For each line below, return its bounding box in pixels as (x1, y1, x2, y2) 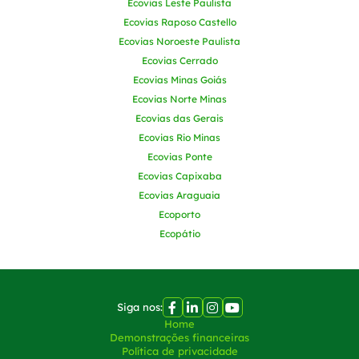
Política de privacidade (121, 345, 238, 357)
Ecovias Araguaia (139, 189, 220, 201)
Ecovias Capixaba (137, 170, 222, 182)
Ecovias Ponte (147, 151, 212, 163)
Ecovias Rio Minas (139, 131, 220, 143)
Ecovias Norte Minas (132, 93, 227, 105)
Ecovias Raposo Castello (123, 16, 236, 28)
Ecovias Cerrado (141, 54, 218, 67)
